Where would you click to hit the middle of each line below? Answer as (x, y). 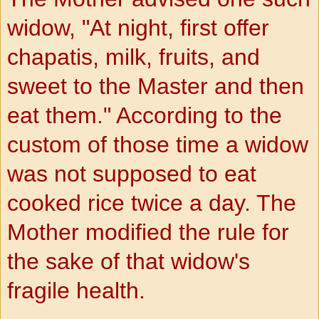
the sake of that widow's (129, 261)
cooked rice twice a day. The (152, 203)
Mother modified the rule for (148, 232)
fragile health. (76, 290)
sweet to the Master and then (156, 86)
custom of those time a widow (158, 144)
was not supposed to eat (132, 173)
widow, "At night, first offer (138, 27)
